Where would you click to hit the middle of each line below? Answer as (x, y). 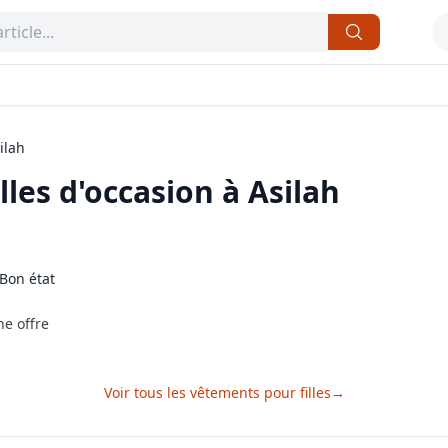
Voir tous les (146, 392)
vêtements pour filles (260, 392)
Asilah (294, 191)
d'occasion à (149, 191)
